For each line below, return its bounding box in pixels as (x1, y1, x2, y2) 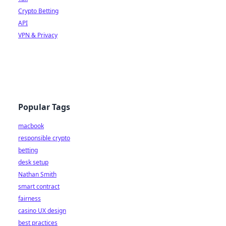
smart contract (18, 182, 60, 191)
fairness (18, 194, 41, 203)
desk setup (18, 158, 48, 166)
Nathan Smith (18, 170, 56, 179)
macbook (18, 122, 44, 130)
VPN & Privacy (18, 31, 58, 39)
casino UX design (18, 206, 66, 215)
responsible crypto (18, 134, 70, 142)
